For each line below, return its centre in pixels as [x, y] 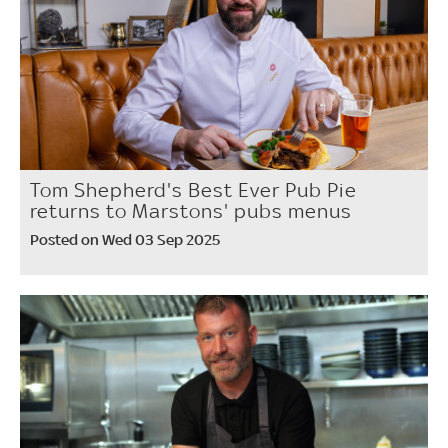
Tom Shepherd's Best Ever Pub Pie [193, 189]
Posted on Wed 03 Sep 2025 [125, 239]
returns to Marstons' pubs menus [191, 210]
